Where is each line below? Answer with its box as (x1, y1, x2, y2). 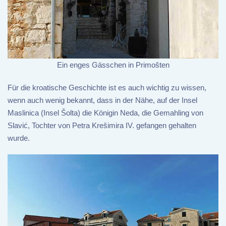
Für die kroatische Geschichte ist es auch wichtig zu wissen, (8, 83, 206, 92)
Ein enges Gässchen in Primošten (56, 60, 169, 69)
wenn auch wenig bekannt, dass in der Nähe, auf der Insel (8, 95, 197, 104)
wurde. (8, 133, 30, 142)
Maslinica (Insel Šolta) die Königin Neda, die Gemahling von (8, 108, 203, 117)
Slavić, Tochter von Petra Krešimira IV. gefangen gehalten (8, 121, 196, 130)
